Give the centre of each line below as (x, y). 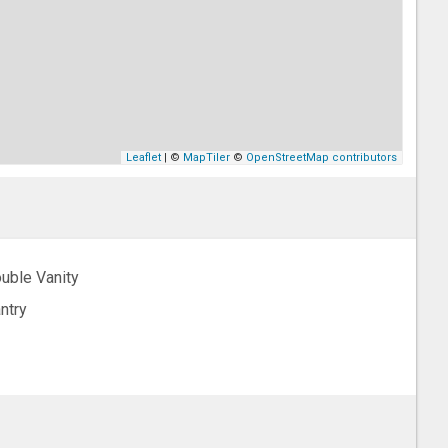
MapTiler (207, 157)
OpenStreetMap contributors (322, 157)
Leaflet (144, 157)
